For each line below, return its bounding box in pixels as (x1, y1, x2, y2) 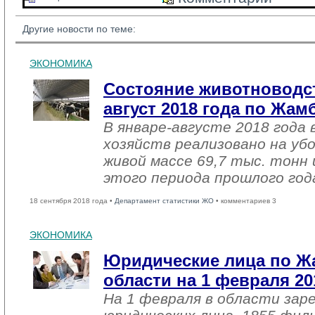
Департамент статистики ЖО (115, 197, 214, 205)
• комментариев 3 (214, 197, 276, 205)
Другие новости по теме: (22, 23, 136, 34)
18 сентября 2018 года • (30, 197, 115, 205)
